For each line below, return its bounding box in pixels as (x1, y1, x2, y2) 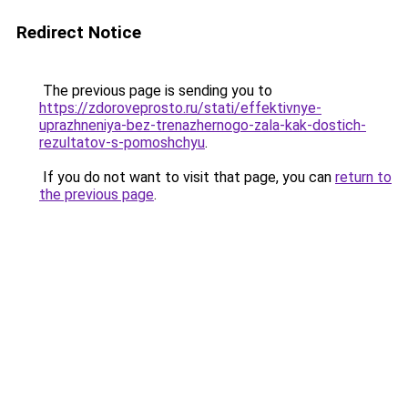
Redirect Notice (16, 22, 141, 43)
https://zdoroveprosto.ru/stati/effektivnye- (39, 99, 321, 117)
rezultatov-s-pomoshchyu (39, 134, 205, 151)
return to (335, 168, 392, 186)
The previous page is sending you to (39, 82, 272, 99)
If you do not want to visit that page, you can (39, 168, 335, 186)
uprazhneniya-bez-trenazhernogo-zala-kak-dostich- (39, 117, 366, 134)
